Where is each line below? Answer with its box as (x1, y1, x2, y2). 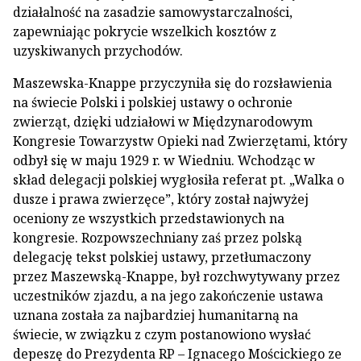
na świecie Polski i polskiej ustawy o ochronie (13, 93, 293, 111)
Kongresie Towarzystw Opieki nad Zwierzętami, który (13, 132, 347, 150)
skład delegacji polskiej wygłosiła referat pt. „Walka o (13, 171, 344, 189)
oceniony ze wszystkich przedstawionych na (13, 210, 284, 227)
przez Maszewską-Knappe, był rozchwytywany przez (13, 268, 340, 285)
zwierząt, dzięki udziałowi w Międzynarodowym (13, 113, 313, 131)
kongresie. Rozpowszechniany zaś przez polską (13, 229, 302, 247)
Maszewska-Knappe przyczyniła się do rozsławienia (13, 74, 332, 92)
